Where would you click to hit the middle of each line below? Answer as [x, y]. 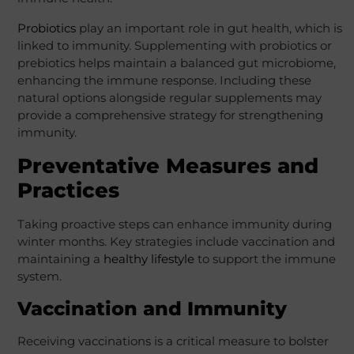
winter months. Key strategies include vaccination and [176, 242]
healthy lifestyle [149, 259]
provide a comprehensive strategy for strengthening [170, 115]
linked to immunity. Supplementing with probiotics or [174, 46]
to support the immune [265, 259]
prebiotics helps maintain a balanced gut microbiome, [176, 63]
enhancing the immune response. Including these [164, 81]
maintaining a [60, 259]
